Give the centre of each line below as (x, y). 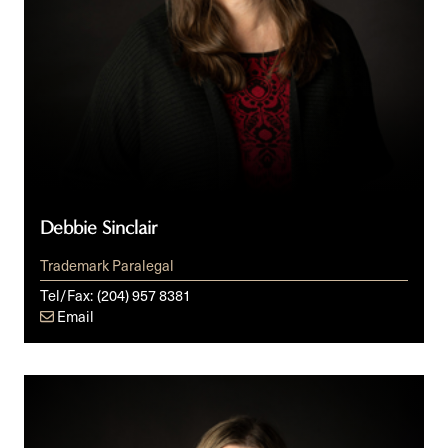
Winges (50, 409)
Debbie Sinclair (99, 227)
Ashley (47, 385)
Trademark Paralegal (107, 264)
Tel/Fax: (66, 294)
